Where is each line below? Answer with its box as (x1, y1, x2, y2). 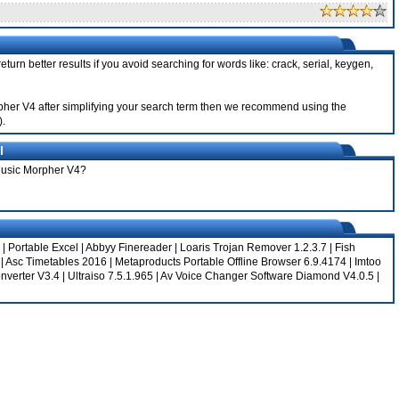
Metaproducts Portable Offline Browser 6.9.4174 (115, 256, 346, 268)
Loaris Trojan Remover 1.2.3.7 (180, 241, 327, 254)
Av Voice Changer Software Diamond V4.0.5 (160, 270, 374, 282)
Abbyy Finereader (85, 241, 172, 254)
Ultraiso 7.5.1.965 (68, 270, 153, 282)
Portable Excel (8, 241, 78, 254)
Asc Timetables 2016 (5, 256, 107, 268)
